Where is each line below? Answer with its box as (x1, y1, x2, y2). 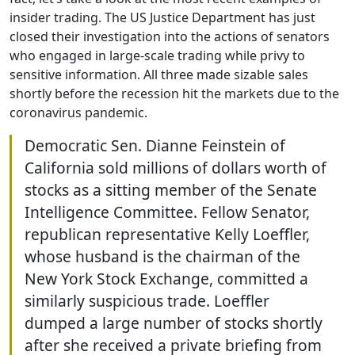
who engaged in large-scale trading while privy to (10, 47, 305, 65)
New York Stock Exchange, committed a (25, 268, 308, 290)
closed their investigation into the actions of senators (10, 28, 330, 46)
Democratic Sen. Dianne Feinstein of (25, 135, 285, 157)
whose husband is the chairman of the (25, 246, 300, 268)
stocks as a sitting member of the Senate (25, 179, 317, 201)
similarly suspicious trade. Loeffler (25, 290, 269, 312)
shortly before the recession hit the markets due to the (10, 85, 339, 103)
